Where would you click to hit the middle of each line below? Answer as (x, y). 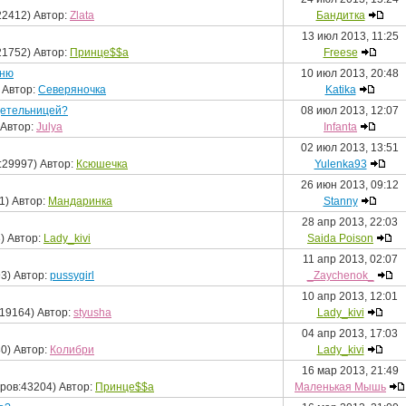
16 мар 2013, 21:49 (350, 371)
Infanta (340, 127)
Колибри (72, 350)
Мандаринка (80, 201)
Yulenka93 (340, 164)
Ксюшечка (102, 164)
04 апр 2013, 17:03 (350, 333)
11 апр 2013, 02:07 (350, 259)
